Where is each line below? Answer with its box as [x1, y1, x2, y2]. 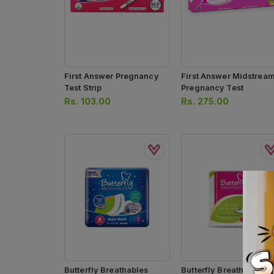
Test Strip [64, 83, 102, 93]
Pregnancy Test [181, 83, 243, 93]
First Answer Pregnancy [64, 72, 159, 81]
